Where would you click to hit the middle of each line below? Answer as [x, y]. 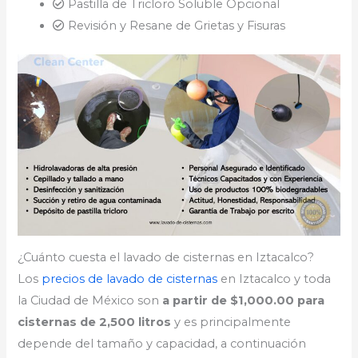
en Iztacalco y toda [274, 279]
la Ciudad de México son [90, 301]
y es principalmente [231, 322]
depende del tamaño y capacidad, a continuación [162, 344]
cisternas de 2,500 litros [95, 322]
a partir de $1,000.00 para [244, 301]
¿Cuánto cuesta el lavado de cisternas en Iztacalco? [166, 258]
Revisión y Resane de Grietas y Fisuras [175, 26]
